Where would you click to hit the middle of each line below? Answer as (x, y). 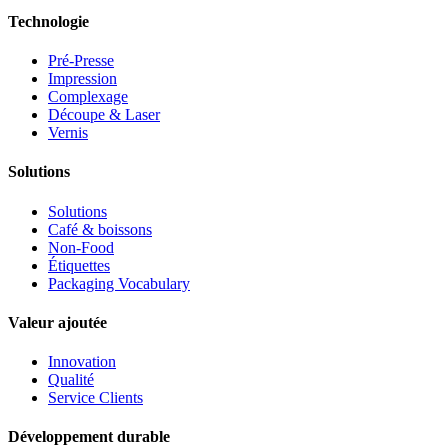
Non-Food (81, 247)
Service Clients (95, 398)
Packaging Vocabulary (119, 283)
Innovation (82, 362)
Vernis (68, 133)
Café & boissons (100, 229)
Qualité (71, 380)
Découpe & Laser (104, 115)
